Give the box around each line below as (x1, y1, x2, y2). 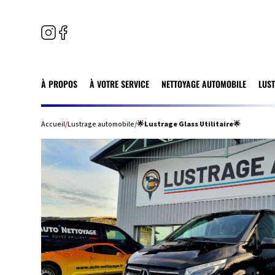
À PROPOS (41, 77, 78, 90)
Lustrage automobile (68, 118, 135, 130)
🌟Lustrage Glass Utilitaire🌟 (137, 118, 241, 130)
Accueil (41, 118, 66, 130)
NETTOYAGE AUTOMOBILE (161, 77, 246, 90)
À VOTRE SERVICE (90, 77, 150, 90)
